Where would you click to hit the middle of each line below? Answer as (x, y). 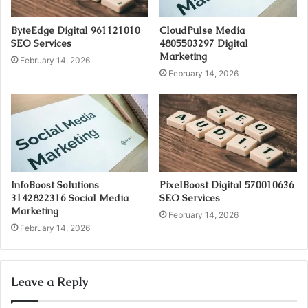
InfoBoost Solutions (55, 185)
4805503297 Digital (204, 44)
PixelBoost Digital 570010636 (227, 185)
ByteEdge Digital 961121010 (76, 31)
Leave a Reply (49, 282)
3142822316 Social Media (70, 198)
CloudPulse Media (202, 31)
